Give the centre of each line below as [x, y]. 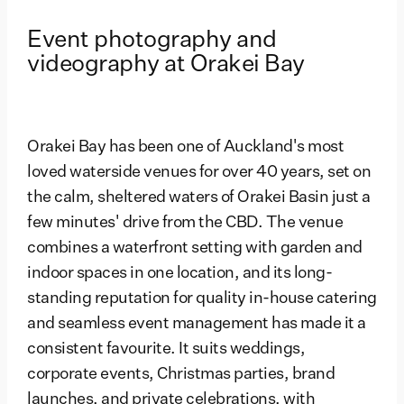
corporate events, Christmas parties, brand [181, 375]
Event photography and [152, 40]
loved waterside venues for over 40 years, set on [199, 173]
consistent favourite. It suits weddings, [166, 349]
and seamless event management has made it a [197, 324]
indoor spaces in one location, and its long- [179, 274]
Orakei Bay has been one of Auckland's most [185, 147]
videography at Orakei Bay [166, 64]
